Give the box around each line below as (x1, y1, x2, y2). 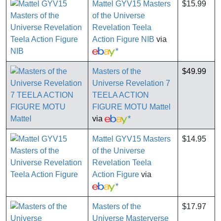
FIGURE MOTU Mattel (92, 103, 171, 111)
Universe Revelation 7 (92, 79, 170, 88)
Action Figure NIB (92, 35, 154, 44)
